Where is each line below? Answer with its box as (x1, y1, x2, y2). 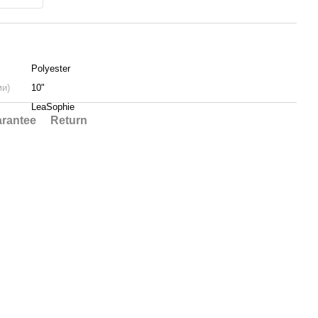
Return (50, 114, 87, 126)
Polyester (31, 63, 70, 74)
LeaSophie (31, 102, 75, 112)
